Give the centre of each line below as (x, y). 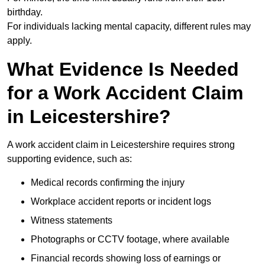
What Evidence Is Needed (123, 70)
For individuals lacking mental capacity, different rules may (129, 27)
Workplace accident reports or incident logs (121, 202)
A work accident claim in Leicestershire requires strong (121, 145)
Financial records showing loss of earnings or (126, 258)
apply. (20, 41)
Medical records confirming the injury (108, 183)
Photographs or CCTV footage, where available (130, 240)
